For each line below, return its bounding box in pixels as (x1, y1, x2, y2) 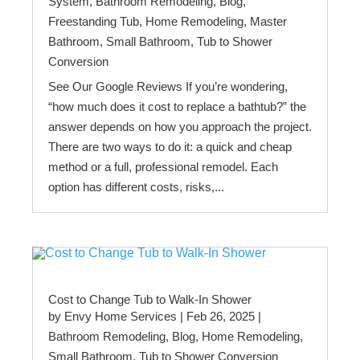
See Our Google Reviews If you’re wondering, (48, 79, 288, 93)
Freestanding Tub (48, 14, 139, 28)
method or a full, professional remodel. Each (48, 159, 278, 174)
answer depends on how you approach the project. (48, 119, 312, 133)
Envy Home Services (64, 309, 177, 324)
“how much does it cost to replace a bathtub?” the (48, 99, 306, 113)
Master (250, 14, 287, 28)
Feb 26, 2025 (186, 309, 255, 324)
